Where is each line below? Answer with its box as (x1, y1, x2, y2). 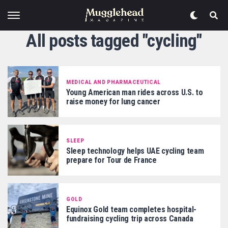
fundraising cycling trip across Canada (66, 213, 193, 223)
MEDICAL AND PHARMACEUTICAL (66, 79, 161, 85)
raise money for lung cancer (66, 96, 160, 106)
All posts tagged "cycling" (26, 30, 202, 51)
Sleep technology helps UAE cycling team (66, 146, 204, 156)
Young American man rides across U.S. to (66, 87, 203, 97)
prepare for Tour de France (66, 155, 157, 165)
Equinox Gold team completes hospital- (66, 204, 197, 214)
